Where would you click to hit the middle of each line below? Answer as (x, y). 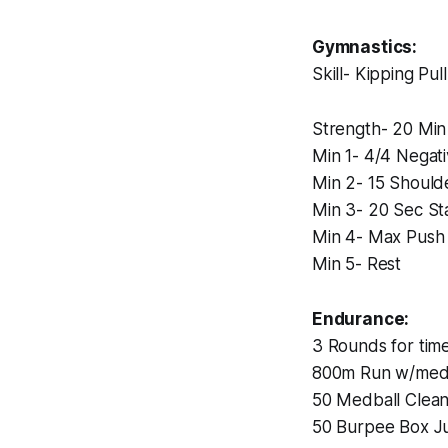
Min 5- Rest (357, 264)
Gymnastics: (365, 47)
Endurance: (361, 319)
